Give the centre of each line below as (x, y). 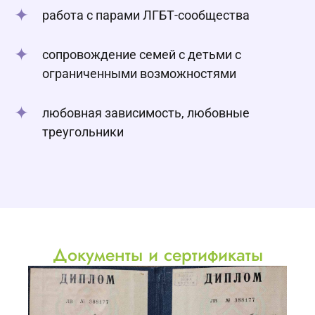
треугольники (83, 132)
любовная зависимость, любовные (146, 113)
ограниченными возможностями (139, 73)
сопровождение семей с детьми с (142, 54)
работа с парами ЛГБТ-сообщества (146, 15)
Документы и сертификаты (157, 254)
